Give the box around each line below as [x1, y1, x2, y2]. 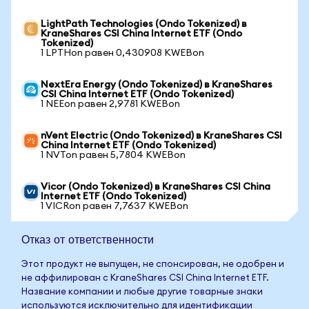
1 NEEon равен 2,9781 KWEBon [41, 99, 180, 109]
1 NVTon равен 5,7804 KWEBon [41, 150, 186, 160]
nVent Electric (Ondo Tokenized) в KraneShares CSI [41, 131, 282, 141]
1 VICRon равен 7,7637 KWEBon [41, 201, 188, 211]
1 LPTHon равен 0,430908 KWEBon [41, 48, 204, 58]
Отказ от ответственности [21, 232, 154, 246]
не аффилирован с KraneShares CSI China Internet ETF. [21, 274, 269, 283]
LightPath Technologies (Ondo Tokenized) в [41, 19, 247, 29]
